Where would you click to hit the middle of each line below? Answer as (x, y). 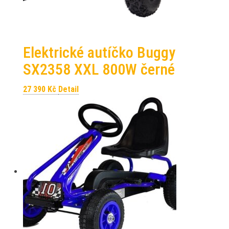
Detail (68, 89)
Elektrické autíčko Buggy (99, 52)
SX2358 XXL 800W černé (99, 69)
